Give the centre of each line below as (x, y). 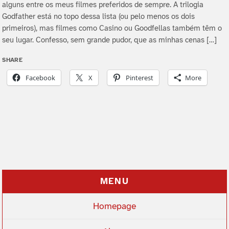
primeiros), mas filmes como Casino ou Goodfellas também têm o (112, 29)
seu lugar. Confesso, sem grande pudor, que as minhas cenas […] (110, 41)
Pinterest (140, 78)
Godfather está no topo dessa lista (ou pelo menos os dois (99, 17)
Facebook (41, 78)
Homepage (114, 206)
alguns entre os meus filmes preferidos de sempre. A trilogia (103, 5)
